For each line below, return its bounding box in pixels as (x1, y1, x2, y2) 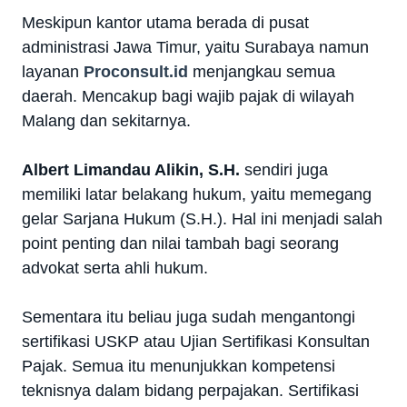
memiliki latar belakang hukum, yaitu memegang (22, 185, 372, 204)
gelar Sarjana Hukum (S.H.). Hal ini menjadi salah (22, 210, 382, 229)
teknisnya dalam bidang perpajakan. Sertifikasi (22, 382, 359, 401)
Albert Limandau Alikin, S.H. (22, 161, 240, 180)
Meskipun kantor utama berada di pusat (22, 14, 309, 33)
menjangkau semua (188, 63, 335, 82)
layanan (22, 63, 84, 82)
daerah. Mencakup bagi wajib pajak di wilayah (22, 87, 354, 106)
